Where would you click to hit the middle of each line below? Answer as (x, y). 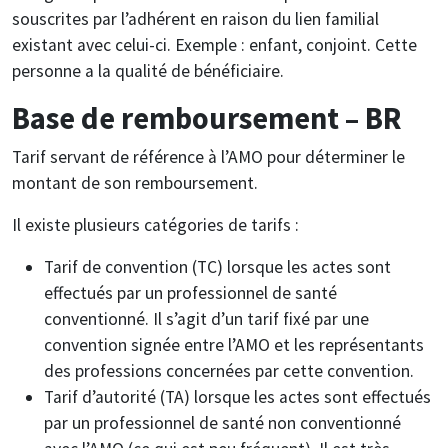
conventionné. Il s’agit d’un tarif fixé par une (206, 318)
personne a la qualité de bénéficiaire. (148, 70)
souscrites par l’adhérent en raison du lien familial (195, 18)
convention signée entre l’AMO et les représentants (234, 344)
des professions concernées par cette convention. (229, 370)
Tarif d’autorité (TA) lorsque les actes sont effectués (237, 396)
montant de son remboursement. (135, 182)
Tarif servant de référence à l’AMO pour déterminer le (208, 156)
